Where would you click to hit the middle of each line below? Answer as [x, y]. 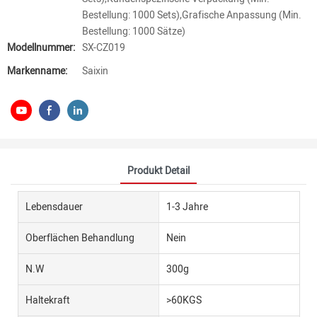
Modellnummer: [41, 48]
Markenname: [37, 71]
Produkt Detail [158, 171]
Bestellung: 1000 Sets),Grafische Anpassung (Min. [192, 15]
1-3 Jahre [187, 207]
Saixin [95, 71]
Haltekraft [48, 300]
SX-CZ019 [104, 48]
